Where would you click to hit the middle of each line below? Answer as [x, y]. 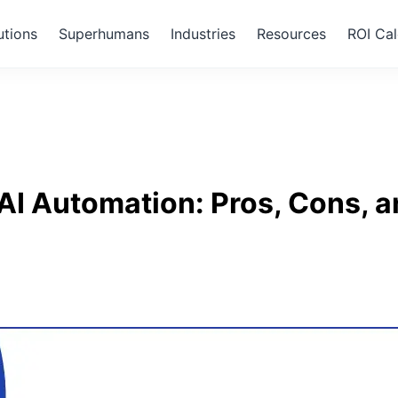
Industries [203, 34]
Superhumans [104, 34]
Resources [291, 34]
